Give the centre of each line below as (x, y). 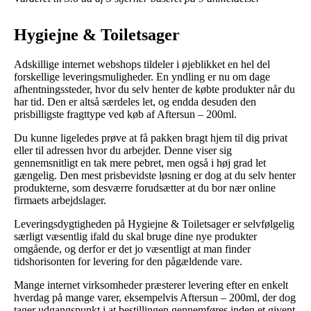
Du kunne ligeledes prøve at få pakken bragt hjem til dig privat (151, 137)
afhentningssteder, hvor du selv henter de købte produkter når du (154, 89)
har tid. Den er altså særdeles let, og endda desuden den (135, 101)
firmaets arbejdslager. (60, 200)
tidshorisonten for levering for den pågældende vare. (128, 261)
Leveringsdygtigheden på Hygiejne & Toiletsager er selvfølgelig (154, 224)
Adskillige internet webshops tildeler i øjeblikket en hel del (142, 64)
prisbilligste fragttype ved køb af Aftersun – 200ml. (125, 114)
